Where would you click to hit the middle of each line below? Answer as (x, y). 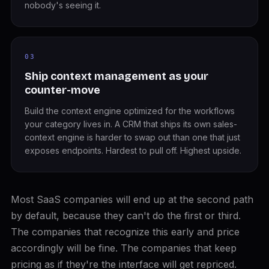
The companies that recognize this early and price (125, 232)
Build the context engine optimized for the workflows (129, 111)
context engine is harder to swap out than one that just (132, 137)
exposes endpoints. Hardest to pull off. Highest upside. (133, 150)
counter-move (62, 90)
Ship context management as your (116, 76)
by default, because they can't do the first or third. (125, 216)
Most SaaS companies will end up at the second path (132, 199)
